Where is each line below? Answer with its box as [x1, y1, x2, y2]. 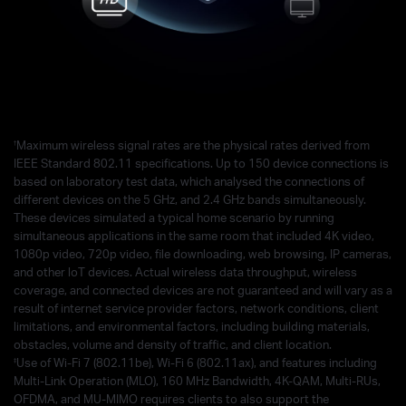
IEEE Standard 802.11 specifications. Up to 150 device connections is [14, 156, 389, 171]
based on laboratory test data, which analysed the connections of [14, 174, 364, 189]
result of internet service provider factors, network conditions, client [14, 301, 379, 316]
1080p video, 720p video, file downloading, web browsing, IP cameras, [14, 246, 391, 262]
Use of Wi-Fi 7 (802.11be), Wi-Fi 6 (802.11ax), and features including [16, 355, 377, 371]
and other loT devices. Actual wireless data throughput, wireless [14, 265, 357, 280]
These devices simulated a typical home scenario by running [14, 210, 334, 226]
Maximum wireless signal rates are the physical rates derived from [16, 138, 370, 153]
